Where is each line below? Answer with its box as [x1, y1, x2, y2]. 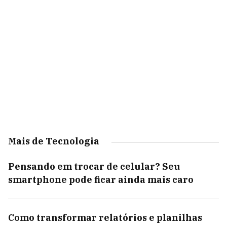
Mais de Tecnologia [8, 135, 99, 147]
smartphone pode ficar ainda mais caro [8, 174, 194, 185]
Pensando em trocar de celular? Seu [8, 161, 180, 172]
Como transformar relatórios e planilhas [8, 212, 202, 223]
